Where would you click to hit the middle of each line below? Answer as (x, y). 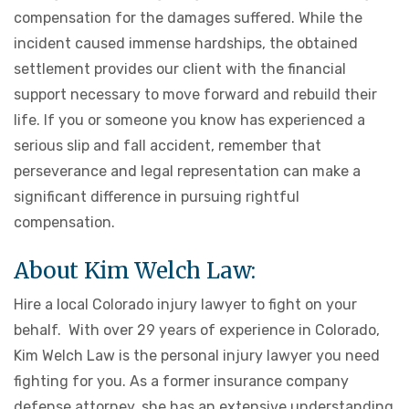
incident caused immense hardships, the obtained (186, 44)
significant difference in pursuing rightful (157, 197)
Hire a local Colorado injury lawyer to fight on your (185, 305)
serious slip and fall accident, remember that (168, 146)
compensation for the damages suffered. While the (188, 18)
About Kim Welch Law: (135, 271)
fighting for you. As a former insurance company (181, 382)
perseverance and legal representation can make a (187, 172)
